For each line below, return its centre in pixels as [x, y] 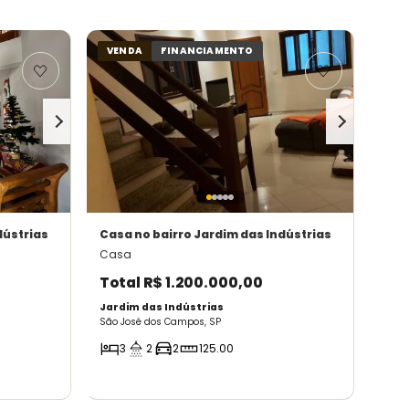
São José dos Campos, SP [160, 322]
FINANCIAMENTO [207, 51]
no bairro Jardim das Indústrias [233, 234]
